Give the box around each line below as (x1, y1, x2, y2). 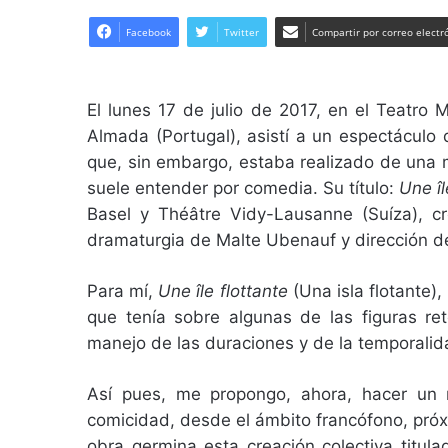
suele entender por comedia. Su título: (87, 178, 399, 199)
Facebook (126, 25, 171, 40)
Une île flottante (158, 281, 293, 302)
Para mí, (87, 281, 159, 302)
